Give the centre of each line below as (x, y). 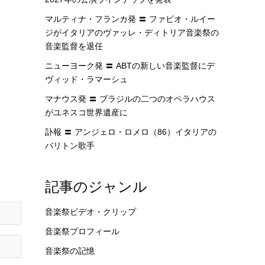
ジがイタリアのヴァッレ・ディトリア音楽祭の (132, 33)
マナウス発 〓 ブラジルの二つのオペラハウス (130, 99)
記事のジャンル (96, 187)
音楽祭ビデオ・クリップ (91, 212)
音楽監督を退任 (74, 46)
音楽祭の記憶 (70, 251)
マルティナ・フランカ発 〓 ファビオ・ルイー (130, 19)
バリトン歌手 (70, 146)
